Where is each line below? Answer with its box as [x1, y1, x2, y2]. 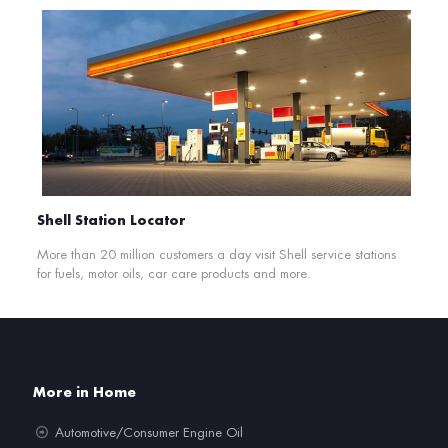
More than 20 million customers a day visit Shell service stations [36, 247, 396, 261]
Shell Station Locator [36, 213, 186, 227]
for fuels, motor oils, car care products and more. [36, 266, 311, 280]
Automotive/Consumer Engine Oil [55, 425, 244, 439]
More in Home [33, 385, 136, 399]
